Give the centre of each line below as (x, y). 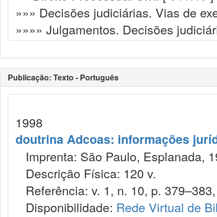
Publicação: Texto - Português (63, 77)
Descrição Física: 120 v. (86, 173)
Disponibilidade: (66, 207)
